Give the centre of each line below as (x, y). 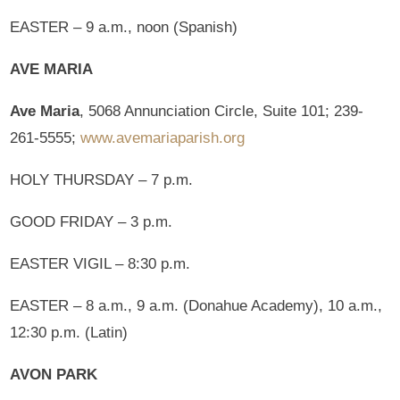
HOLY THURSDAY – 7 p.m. (102, 180)
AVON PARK (54, 375)
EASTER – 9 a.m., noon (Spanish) (124, 28)
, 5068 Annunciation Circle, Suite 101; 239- (222, 112)
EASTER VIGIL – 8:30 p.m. (100, 264)
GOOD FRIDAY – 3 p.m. (92, 222)
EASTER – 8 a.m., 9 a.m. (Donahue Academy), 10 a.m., (196, 306)
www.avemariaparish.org (163, 138)
